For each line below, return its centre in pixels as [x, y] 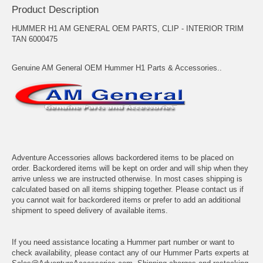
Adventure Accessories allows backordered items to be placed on [123, 157]
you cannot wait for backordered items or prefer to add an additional [126, 200]
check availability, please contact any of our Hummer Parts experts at [130, 252]
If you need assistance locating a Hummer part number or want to [123, 242]
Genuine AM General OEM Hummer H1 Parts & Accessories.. [117, 68]
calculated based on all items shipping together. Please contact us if [128, 189]
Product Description [55, 9]
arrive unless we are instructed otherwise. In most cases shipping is [127, 178]
